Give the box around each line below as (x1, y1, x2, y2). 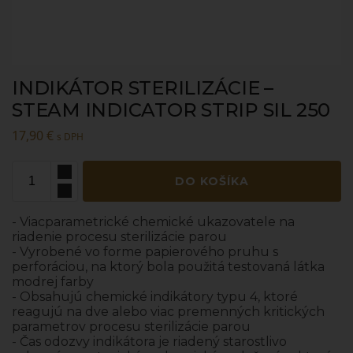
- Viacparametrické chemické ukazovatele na (12, 214, 295, 229)
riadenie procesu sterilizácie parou (12, 229, 227, 244)
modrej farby (12, 273, 94, 289)
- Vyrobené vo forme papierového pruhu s (12, 243, 278, 259)
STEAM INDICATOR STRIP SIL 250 (12, 98, 331, 121)
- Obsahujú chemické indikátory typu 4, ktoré (12, 288, 298, 304)
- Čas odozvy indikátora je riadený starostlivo (12, 333, 287, 349)
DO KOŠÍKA (175, 173, 249, 188)
